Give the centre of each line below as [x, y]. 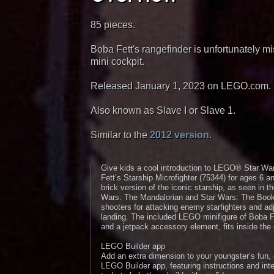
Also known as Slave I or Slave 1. [163, 110]
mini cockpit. [117, 61]
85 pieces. [113, 25]
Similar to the [120, 135]
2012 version [180, 135]
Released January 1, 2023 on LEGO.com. [181, 86]
